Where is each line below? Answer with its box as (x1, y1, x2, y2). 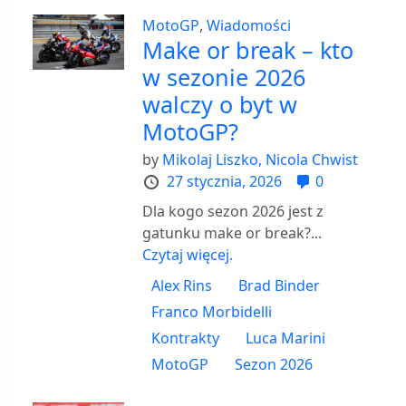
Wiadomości (207, 14, 292, 35)
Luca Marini (246, 327, 326, 348)
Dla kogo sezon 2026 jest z (142, 200, 324, 221)
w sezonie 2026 (142, 61, 306, 92)
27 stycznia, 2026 (167, 170, 283, 191)
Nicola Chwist (266, 149, 359, 169)
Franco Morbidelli (151, 301, 273, 322)
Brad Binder (238, 275, 321, 295)
